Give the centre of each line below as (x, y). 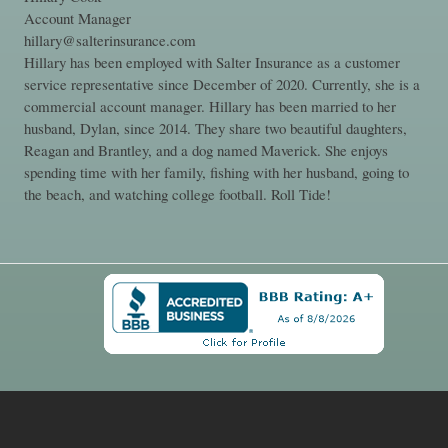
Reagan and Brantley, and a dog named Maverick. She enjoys (205, 150)
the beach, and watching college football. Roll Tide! (177, 194)
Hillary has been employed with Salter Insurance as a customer (211, 62)
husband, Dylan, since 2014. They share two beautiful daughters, (215, 128)
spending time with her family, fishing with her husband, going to (216, 172)
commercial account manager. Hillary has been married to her (209, 106)
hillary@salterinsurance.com (109, 40)
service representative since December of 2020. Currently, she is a (221, 84)
